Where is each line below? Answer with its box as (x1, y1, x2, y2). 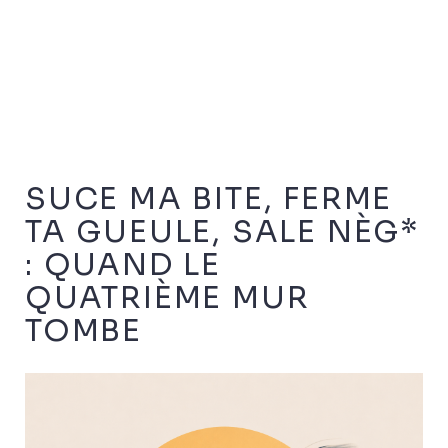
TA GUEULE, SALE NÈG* (25, 212, 419, 251)
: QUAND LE (25, 245, 222, 284)
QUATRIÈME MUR (25, 278, 310, 317)
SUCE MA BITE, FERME (25, 179, 393, 218)
